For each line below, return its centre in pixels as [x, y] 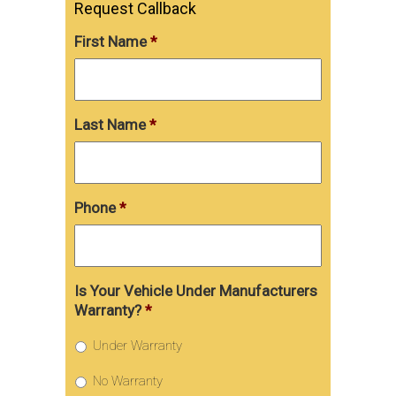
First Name [110, 41]
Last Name [110, 124]
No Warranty [128, 381]
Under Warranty [137, 345]
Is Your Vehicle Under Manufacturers [196, 290]
